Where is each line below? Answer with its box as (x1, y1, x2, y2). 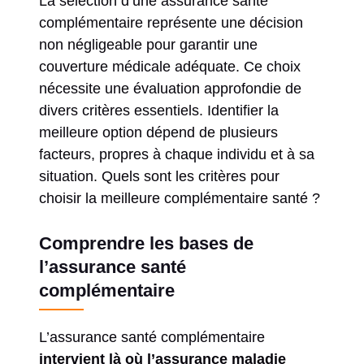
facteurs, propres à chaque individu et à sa (39, 145, 314, 162)
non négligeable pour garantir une (39, 36, 258, 53)
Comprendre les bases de (39, 232, 253, 253)
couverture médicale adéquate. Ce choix (39, 58, 301, 75)
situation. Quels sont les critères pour (39, 167, 279, 184)
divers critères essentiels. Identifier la (39, 102, 279, 119)
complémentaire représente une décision (39, 14, 303, 31)
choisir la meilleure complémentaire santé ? (39, 189, 320, 206)
